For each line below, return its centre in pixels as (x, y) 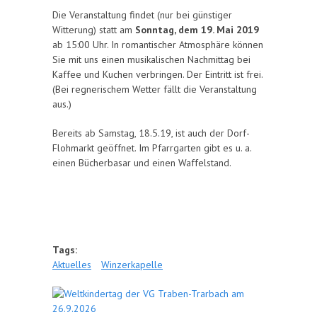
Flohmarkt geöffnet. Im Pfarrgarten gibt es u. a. (152, 148)
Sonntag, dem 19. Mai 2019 (197, 30)
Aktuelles (72, 265)
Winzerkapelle (132, 265)
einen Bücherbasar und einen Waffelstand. (142, 163)
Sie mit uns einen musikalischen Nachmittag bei (151, 59)
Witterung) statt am (94, 30)
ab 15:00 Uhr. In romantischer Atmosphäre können (158, 45)
